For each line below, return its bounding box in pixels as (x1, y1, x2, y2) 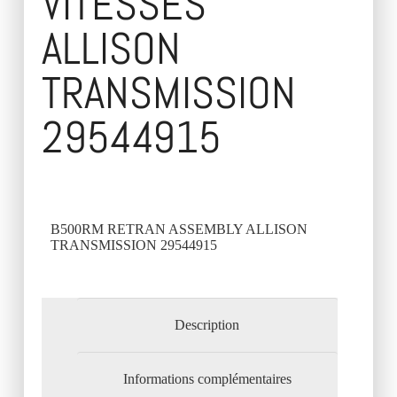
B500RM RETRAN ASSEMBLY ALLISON (50, 222, 307, 237)
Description (175, 317, 240, 333)
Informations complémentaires (122, 370, 292, 386)
